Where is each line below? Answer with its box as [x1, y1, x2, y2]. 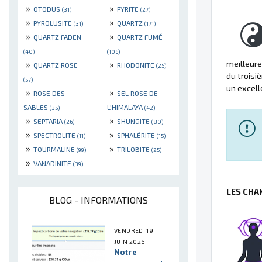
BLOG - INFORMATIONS [49, 194, 148, 205]
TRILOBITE [117, 144, 151, 153]
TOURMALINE [33, 144, 77, 153]
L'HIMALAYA [107, 102, 144, 111]
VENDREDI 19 [114, 226, 154, 234]
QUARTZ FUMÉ [117, 32, 163, 41]
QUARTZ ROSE [33, 60, 78, 69]
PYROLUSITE [33, 18, 74, 27]
